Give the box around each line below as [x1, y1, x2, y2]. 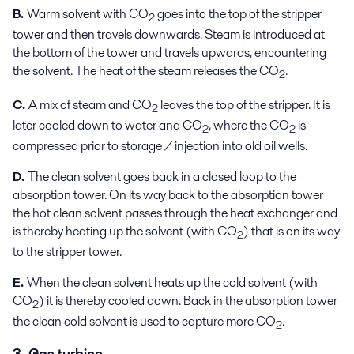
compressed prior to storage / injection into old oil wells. [13, 137, 307, 155]
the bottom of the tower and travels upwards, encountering [13, 43, 326, 62]
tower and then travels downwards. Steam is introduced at [13, 25, 325, 44]
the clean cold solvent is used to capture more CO [13, 312, 276, 331]
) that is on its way [243, 222, 340, 240]
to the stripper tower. [13, 243, 122, 262]
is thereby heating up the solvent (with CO [13, 222, 237, 240]
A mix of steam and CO [28, 95, 152, 114]
